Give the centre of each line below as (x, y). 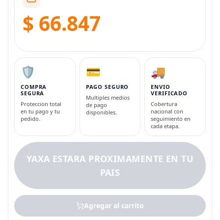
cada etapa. (165, 126)
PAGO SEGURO (107, 86)
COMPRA (34, 86)
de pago (96, 105)
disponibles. (101, 112)
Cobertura (164, 104)
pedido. (30, 118)
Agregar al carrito (114, 205)
